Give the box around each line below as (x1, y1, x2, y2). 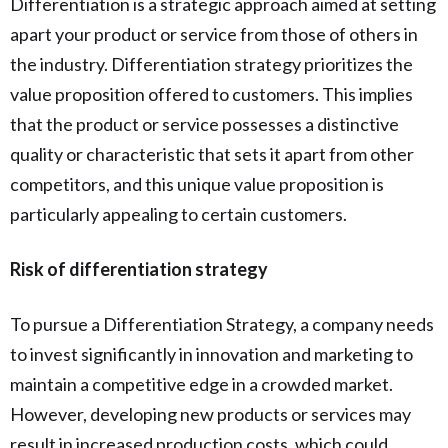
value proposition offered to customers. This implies (10, 82, 413, 105)
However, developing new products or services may (10, 402, 411, 425)
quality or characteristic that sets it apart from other (10, 142, 414, 165)
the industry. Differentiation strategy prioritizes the (10, 52, 413, 75)
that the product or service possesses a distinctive (10, 112, 399, 135)
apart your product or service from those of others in (10, 22, 418, 45)
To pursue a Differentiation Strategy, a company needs (10, 312, 434, 335)
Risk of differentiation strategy (10, 257, 268, 280)
